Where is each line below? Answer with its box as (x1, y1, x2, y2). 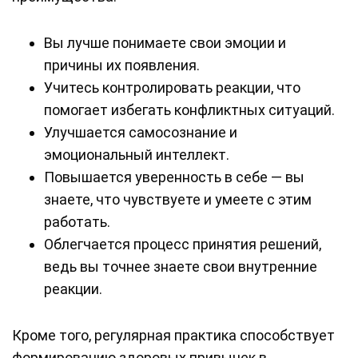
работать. (44, 213, 110, 231)
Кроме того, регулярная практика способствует (12, 327, 335, 344)
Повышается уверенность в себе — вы (44, 169, 304, 186)
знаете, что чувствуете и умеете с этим (44, 191, 312, 209)
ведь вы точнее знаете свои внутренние (44, 258, 317, 276)
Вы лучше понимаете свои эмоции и (44, 34, 286, 52)
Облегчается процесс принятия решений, (44, 236, 321, 253)
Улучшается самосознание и (44, 124, 237, 141)
